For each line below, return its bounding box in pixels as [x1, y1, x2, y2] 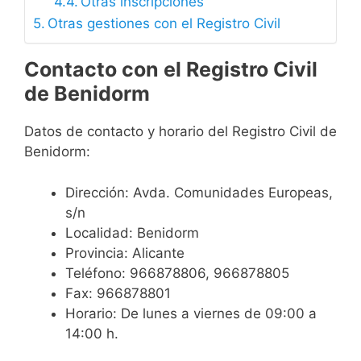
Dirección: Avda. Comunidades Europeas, [65, 184, 333, 201]
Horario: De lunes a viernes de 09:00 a [65, 305, 317, 322]
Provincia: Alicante [65, 244, 185, 261]
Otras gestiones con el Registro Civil [48, 15, 281, 32]
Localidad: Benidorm [65, 224, 199, 241]
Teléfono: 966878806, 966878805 [65, 264, 289, 281]
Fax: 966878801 [65, 284, 171, 301]
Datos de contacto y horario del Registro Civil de [24, 123, 337, 140]
